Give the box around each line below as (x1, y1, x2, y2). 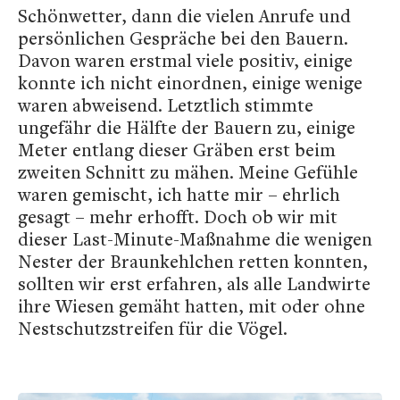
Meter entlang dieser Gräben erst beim (18, 137, 336, 162)
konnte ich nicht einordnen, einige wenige (18, 70, 362, 95)
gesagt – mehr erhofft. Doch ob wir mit (18, 204, 337, 229)
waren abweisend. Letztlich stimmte (18, 92, 313, 117)
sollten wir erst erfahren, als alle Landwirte (18, 271, 371, 296)
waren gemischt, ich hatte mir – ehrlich (18, 181, 340, 206)
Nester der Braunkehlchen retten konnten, (18, 248, 368, 273)
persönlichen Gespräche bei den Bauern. (18, 25, 348, 50)
